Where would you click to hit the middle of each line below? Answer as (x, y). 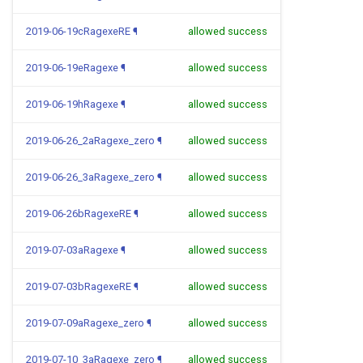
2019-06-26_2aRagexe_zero (90, 141)
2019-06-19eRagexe (72, 68)
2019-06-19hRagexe (72, 104)
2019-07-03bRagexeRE (79, 286)
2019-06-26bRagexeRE (79, 214)
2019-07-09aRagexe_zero (85, 323)
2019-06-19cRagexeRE (78, 31)
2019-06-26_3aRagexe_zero (90, 177)
